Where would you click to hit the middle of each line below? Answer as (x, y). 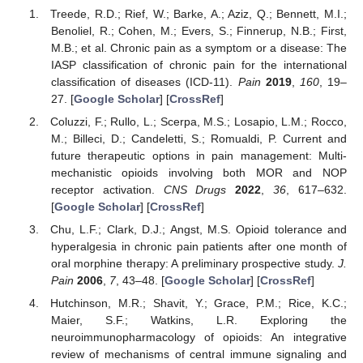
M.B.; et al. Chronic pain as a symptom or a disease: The (199, 47)
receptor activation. (107, 190)
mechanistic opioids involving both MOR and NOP (199, 173)
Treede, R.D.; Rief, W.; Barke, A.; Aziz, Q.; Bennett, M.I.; (199, 13)
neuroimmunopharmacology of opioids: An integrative (199, 337)
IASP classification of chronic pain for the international (199, 64)
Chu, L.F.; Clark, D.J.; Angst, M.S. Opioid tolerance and (199, 230)
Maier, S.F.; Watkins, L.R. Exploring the (199, 320)
